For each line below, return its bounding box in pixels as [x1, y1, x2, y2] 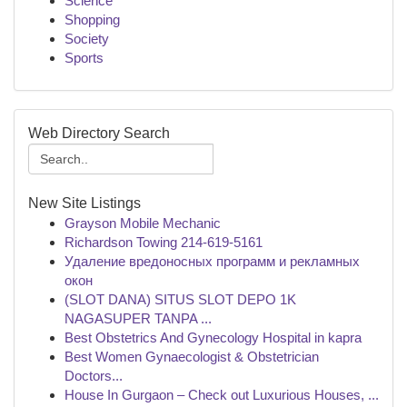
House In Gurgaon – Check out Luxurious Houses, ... [65, 387, 379, 402]
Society [65, 31, 109, 46]
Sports [65, 50, 104, 65]
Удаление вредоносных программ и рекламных [65, 253, 360, 269]
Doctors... [65, 368, 123, 383]
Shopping [65, 12, 120, 27]
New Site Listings [28, 195, 141, 211]
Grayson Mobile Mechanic [65, 215, 221, 231]
